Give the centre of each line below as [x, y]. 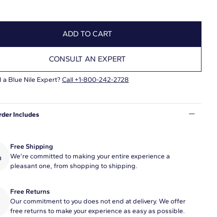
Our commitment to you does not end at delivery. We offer [98, 201]
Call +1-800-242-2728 [95, 79]
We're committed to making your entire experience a [90, 156]
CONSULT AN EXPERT [87, 59]
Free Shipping [31, 147]
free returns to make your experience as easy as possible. [98, 211]
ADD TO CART [87, 33]
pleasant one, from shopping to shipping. [74, 166]
